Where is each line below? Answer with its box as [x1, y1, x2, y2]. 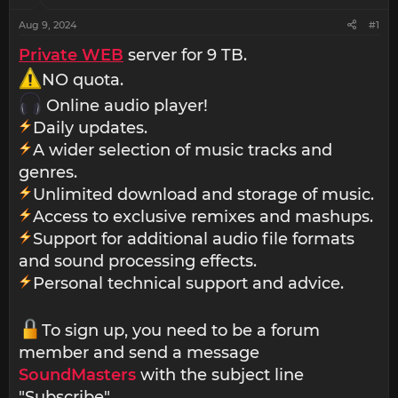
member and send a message [19, 343, 259, 363]
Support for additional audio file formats [33, 228, 354, 249]
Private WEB [19, 45, 123, 65]
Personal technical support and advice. [33, 273, 344, 293]
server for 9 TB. [123, 45, 247, 65]
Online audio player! [42, 95, 209, 115]
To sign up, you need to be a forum [42, 321, 321, 341]
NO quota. [42, 70, 124, 91]
